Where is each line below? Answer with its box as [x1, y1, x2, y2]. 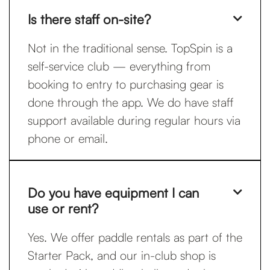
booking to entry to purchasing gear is [28, 77, 224, 92]
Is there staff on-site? [28, 11, 151, 27]
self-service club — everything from [28, 58, 210, 74]
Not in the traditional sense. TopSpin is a [28, 40, 233, 55]
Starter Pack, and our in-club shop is [28, 248, 216, 263]
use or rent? [28, 200, 98, 216]
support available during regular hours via [28, 113, 240, 128]
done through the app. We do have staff [28, 95, 233, 110]
